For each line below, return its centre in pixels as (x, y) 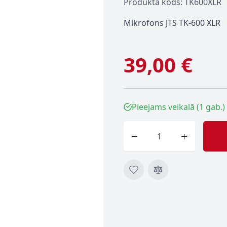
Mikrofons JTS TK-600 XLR (172, 23)
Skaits (135, 127)
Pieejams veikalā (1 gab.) (178, 107)
